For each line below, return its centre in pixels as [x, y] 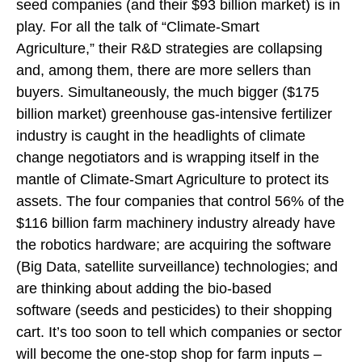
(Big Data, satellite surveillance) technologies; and [177, 266]
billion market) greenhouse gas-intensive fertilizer [174, 114]
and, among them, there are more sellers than [164, 70]
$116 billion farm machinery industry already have [176, 223]
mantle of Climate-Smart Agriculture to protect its [173, 179]
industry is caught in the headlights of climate [161, 135]
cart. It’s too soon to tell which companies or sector [179, 332]
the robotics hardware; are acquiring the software [174, 244]
